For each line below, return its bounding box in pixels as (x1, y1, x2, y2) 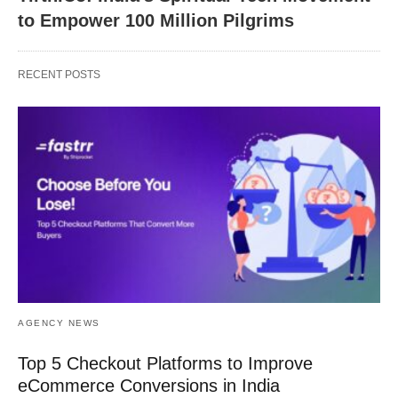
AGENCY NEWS (18, 318, 100, 329)
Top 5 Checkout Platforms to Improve (18, 354, 313, 374)
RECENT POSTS (18, 68, 100, 81)
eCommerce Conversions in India (18, 376, 280, 396)
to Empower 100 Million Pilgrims (18, 10, 294, 30)
